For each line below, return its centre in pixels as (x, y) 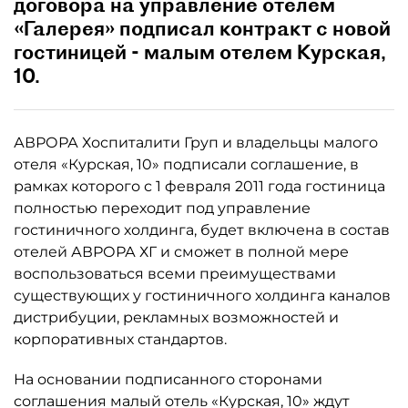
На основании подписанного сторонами (168, 379)
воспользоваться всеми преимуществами (175, 274)
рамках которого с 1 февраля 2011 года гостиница (199, 186)
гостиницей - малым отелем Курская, (200, 52)
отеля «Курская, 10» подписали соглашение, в (186, 164)
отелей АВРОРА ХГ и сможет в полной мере (181, 252)
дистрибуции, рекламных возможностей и (176, 317)
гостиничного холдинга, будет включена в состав (202, 230)
